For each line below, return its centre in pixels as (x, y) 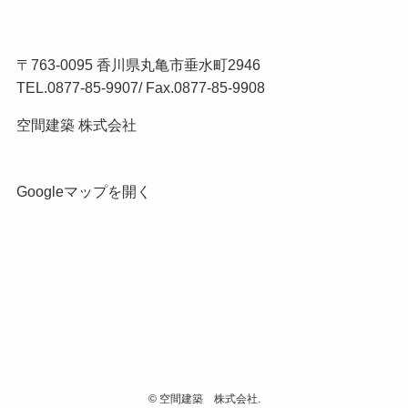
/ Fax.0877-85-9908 (201, 87)
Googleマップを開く (83, 192)
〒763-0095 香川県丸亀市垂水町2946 (138, 64)
